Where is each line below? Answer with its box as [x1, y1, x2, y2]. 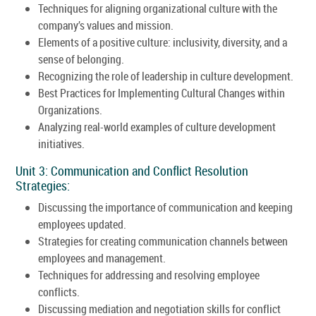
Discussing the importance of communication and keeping [38, 199, 293, 215]
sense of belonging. [38, 51, 124, 67]
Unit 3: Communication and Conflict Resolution [16, 162, 248, 179]
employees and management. [38, 250, 166, 266]
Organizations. [38, 102, 102, 118]
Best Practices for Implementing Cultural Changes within [38, 85, 285, 101]
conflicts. [38, 284, 80, 300]
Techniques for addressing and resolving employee [38, 267, 260, 283]
